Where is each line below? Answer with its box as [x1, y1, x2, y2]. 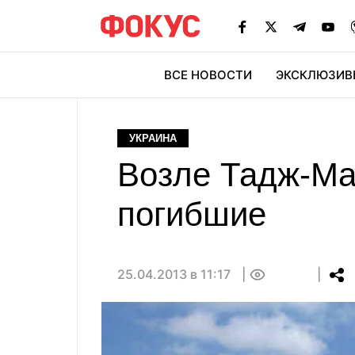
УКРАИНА [129, 132, 177, 144]
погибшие [117, 196, 266, 233]
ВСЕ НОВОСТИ [164, 67, 252, 82]
